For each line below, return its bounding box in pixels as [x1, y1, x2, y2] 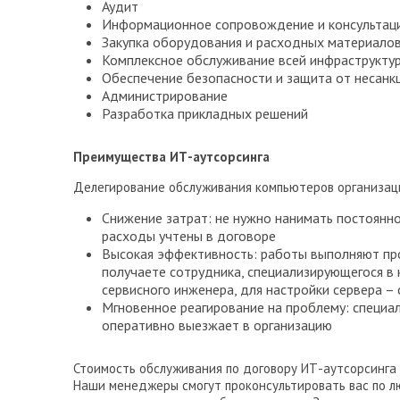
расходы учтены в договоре [102, 227, 276, 246]
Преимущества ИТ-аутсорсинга [73, 148, 270, 166]
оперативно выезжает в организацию [102, 316, 332, 335]
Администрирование [102, 87, 228, 105]
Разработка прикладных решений [102, 104, 308, 123]
